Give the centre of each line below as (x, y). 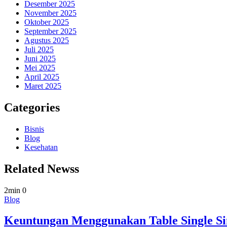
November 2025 (50, 13)
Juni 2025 (40, 58)
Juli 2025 (39, 49)
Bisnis (34, 129)
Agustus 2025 (47, 40)
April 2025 (42, 77)
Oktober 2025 (47, 22)
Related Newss (42, 168)
